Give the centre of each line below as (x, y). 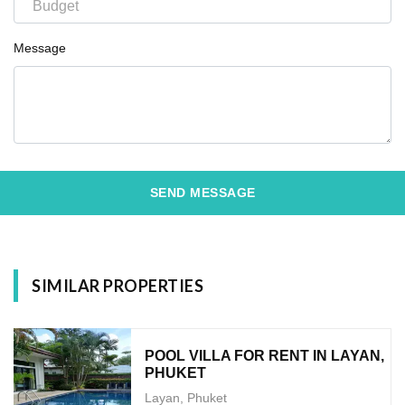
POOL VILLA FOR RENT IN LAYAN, (264, 355)
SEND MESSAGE (202, 192)
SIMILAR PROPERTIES (118, 285)
